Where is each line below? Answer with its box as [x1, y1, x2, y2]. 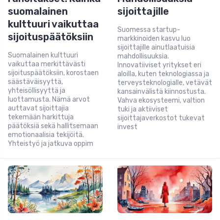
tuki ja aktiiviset [117, 105, 168, 114]
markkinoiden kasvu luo [117, 34, 191, 43]
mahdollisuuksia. [117, 52, 169, 61]
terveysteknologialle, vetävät [117, 79, 212, 87]
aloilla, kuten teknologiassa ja [117, 70, 209, 79]
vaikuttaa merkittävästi [8, 60, 85, 69]
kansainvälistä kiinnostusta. [117, 87, 206, 96]
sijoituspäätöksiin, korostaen [8, 69, 99, 78]
